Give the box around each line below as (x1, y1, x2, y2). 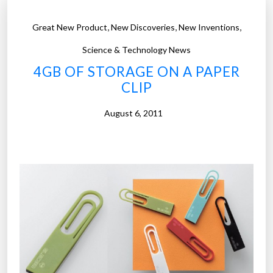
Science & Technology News (82, 44, 191, 55)
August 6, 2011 (104, 108, 163, 119)
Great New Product (32, 22, 107, 33)
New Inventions (178, 22, 239, 33)
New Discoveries (110, 22, 175, 33)
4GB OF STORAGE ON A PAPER (33, 63, 240, 80)
